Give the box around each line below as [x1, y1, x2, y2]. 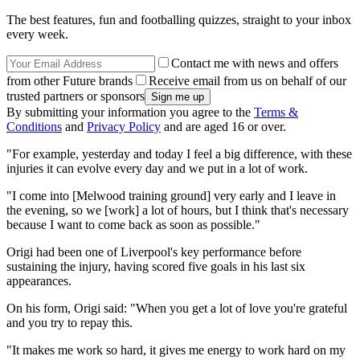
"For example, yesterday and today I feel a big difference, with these [6, 147, 352, 162]
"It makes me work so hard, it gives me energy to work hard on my [6, 343, 346, 358]
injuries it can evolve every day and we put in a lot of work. [6, 162, 308, 176]
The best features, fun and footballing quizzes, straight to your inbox [6, 13, 351, 27]
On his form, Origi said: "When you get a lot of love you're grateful [6, 301, 347, 316]
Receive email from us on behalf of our [149, 74, 346, 88]
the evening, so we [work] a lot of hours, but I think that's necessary [6, 203, 349, 218]
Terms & [254, 105, 298, 120]
